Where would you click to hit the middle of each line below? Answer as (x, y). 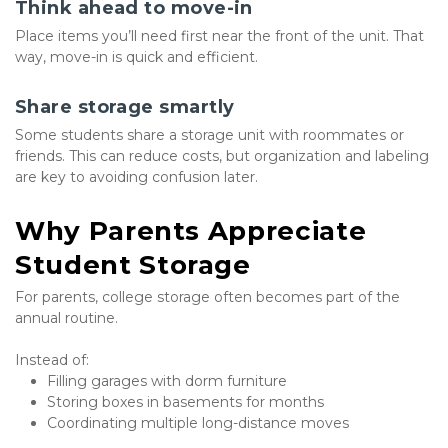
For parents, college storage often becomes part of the (207, 297)
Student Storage (133, 265)
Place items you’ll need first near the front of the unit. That (219, 36)
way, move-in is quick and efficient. (136, 57)
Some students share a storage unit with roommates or (209, 135)
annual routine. (66, 318)
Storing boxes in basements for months (185, 402)
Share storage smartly (125, 107)
